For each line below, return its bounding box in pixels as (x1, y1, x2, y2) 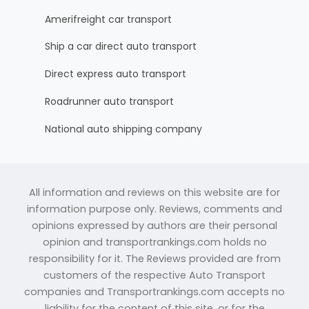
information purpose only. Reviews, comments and (27, 201, 282, 216)
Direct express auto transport (45, 67, 186, 81)
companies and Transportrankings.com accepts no (24, 284, 285, 299)
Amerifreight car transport (45, 12, 172, 26)
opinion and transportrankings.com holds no (42, 235, 267, 249)
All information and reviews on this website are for (29, 185, 280, 199)
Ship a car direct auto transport (45, 39, 197, 54)
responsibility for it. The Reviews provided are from (28, 251, 281, 266)
